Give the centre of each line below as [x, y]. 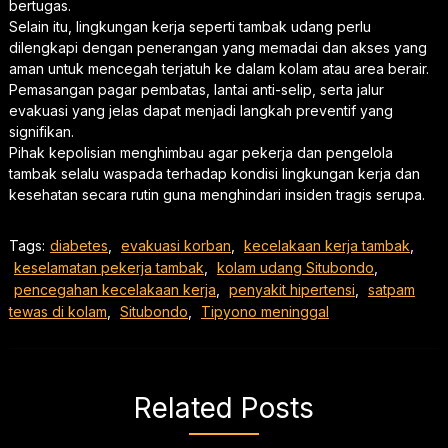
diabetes [78, 245]
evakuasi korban [175, 245]
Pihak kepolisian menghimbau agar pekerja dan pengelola [200, 152]
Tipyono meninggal [264, 311]
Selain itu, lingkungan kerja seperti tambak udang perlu [189, 26]
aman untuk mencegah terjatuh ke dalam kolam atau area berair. [218, 68]
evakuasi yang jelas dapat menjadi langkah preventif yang [200, 110]
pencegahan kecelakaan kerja [114, 289]
